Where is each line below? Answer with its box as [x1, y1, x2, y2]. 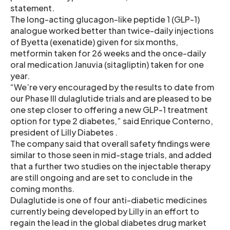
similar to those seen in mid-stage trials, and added [10, 149, 212, 160]
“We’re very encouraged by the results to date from [10, 82, 214, 92]
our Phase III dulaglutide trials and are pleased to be [10, 93, 212, 104]
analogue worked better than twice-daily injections [10, 25, 214, 36]
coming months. [10, 183, 74, 194]
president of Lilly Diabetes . [10, 127, 118, 138]
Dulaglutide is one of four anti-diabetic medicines [10, 195, 207, 205]
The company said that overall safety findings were [10, 138, 210, 149]
